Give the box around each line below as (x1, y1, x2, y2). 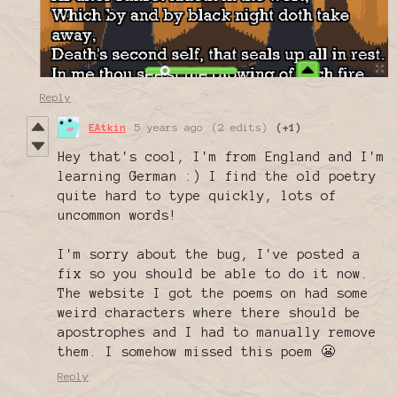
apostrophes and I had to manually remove (58, 324, 377, 339)
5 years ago (135, 121, 203, 133)
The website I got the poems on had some (58, 285, 369, 300)
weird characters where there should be (58, 305, 361, 320)
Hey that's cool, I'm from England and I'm (58, 149, 385, 164)
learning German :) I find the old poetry (58, 168, 377, 183)
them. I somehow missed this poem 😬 (58, 344, 335, 359)
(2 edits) (212, 121, 268, 133)
